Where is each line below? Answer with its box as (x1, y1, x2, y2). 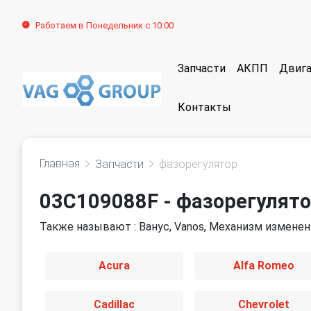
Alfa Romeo (233, 259, 294, 273)
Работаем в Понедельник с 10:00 (35, 19, 174, 31)
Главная (40, 157, 80, 171)
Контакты (178, 101, 231, 115)
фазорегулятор (159, 158, 237, 171)
